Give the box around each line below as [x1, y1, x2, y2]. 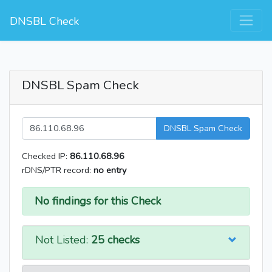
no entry [93, 164, 126, 177]
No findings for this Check [35, 194, 161, 209]
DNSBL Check [10, 14, 79, 29]
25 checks [91, 233, 140, 248]
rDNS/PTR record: [22, 164, 93, 177]
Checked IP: [22, 150, 70, 163]
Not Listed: [35, 233, 91, 248]
